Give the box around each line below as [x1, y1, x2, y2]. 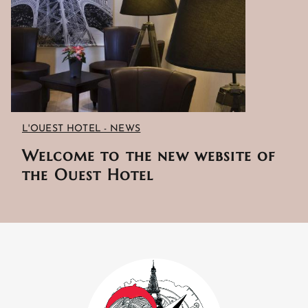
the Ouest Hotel [22, 165, 154, 184]
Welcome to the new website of [22, 146, 276, 165]
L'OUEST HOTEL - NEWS [22, 124, 141, 134]
